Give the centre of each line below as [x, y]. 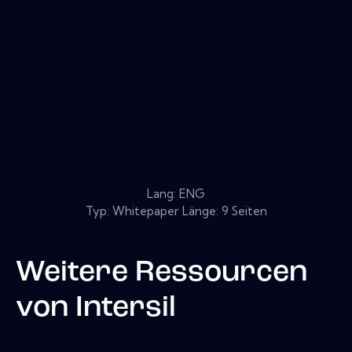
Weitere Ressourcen [161, 273]
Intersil [126, 308]
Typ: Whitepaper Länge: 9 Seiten [176, 211]
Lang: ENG [176, 193]
